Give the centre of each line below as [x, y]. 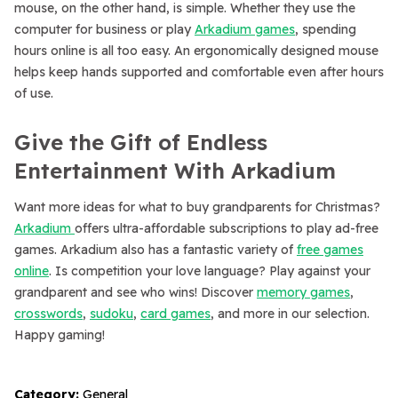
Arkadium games [245, 29]
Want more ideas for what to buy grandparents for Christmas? [197, 207]
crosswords [48, 314]
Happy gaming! [60, 335]
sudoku [111, 314]
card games [175, 314]
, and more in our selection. [290, 314]
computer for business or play [104, 29]
